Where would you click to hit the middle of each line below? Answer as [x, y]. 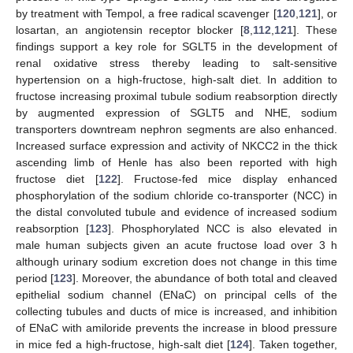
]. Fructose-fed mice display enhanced [227, 178]
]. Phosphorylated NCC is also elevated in [223, 228]
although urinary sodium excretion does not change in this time [176, 261]
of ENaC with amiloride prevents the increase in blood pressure [176, 327]
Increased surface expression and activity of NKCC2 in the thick [176, 145]
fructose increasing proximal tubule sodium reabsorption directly [176, 96]
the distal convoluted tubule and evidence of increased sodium [176, 212]
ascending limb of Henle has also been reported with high [176, 162]
